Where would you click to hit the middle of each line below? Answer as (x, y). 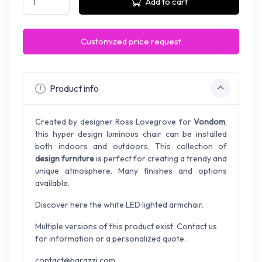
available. (52, 183)
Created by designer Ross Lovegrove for (114, 122)
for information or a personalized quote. (111, 239)
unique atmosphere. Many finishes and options (131, 171)
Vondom (209, 122)
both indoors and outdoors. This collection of (131, 146)
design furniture (65, 159)
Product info (73, 88)
